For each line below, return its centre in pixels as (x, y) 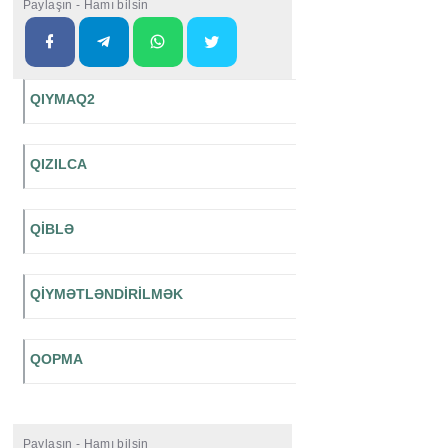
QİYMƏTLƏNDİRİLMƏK (106, 294)
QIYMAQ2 (62, 99)
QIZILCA (58, 164)
